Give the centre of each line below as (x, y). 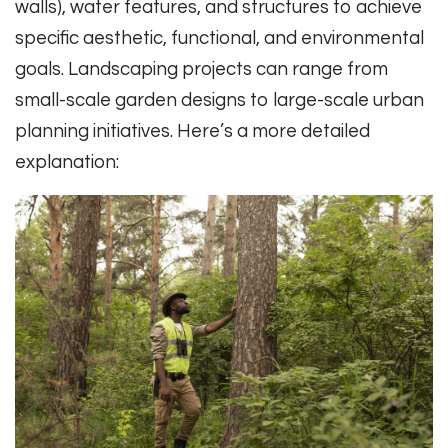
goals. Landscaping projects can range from (201, 69)
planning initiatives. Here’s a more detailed (192, 131)
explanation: (67, 162)
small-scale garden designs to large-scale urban (219, 100)
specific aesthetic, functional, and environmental (219, 38)
